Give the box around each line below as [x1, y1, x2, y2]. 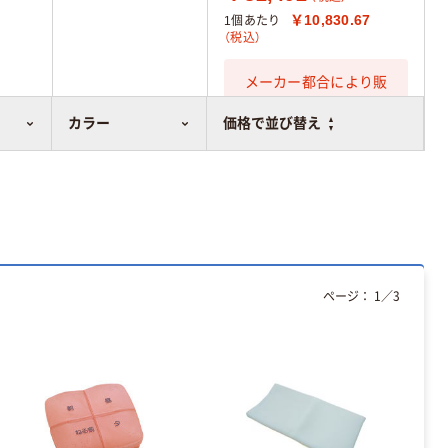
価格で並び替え [223, 115, 322, 131]
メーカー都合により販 [244, 73, 388, 90]
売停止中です [273, 94, 359, 111]
